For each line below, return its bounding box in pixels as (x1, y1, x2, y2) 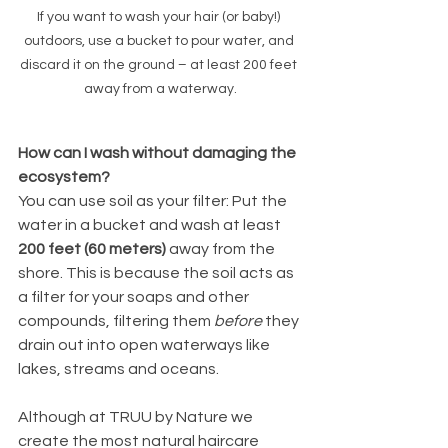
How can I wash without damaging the (18, 144, 299, 161)
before (214, 312, 262, 329)
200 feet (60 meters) (18, 240, 166, 257)
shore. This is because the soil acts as (18, 264, 297, 281)
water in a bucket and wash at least (18, 216, 284, 233)
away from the (166, 240, 278, 257)
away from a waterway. (83, 81, 237, 96)
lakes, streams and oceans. (18, 360, 222, 377)
